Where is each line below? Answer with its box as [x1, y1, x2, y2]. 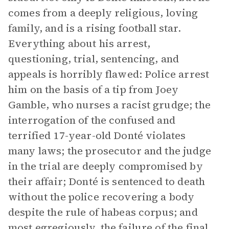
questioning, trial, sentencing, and [8, 52, 179, 66]
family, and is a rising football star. [8, 21, 181, 35]
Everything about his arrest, [8, 36, 151, 51]
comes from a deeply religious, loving [8, 6, 198, 20]
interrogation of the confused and [8, 113, 175, 127]
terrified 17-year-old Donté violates [8, 128, 186, 143]
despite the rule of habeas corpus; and [8, 205, 198, 219]
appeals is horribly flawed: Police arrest [8, 67, 210, 81]
